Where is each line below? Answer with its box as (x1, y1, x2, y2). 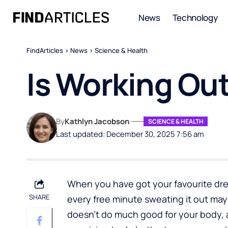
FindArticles (26, 46, 63, 55)
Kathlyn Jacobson (65, 116, 130, 126)
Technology (172, 11, 218, 23)
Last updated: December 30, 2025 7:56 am (56, 129, 205, 139)
